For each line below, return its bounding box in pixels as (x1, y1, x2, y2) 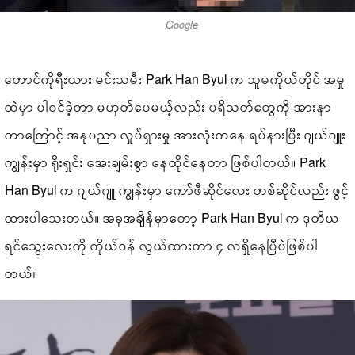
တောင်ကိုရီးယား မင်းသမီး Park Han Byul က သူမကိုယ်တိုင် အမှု (5, 70, 346, 89)
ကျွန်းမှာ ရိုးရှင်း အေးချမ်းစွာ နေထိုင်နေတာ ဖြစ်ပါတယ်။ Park (5, 153, 326, 172)
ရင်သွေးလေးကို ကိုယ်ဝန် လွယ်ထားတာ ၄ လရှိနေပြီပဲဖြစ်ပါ (5, 236, 319, 255)
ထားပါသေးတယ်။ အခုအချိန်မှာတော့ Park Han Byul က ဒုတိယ (5, 208, 341, 227)
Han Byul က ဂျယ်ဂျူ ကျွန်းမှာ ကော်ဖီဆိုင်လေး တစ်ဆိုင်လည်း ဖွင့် (5, 181, 350, 200)
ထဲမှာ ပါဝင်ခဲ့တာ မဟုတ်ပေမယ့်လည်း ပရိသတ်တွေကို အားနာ (5, 97, 333, 116)
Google (165, 17, 198, 32)
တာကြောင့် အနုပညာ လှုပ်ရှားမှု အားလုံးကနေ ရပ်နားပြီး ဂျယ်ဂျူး (5, 125, 347, 144)
